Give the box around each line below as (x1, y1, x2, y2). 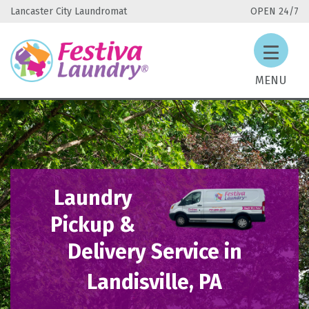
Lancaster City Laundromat (10, 6, 127, 17)
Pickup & (50, 212, 136, 237)
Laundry (53, 186, 132, 210)
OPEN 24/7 (250, 6, 299, 17)
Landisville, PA (87, 270, 222, 295)
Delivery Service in (67, 239, 242, 264)
